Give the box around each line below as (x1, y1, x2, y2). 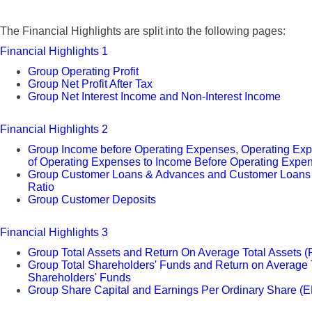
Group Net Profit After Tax (28, 78, 153, 90)
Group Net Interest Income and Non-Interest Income (28, 91, 281, 102)
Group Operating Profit (28, 65, 139, 77)
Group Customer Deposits (28, 194, 156, 205)
